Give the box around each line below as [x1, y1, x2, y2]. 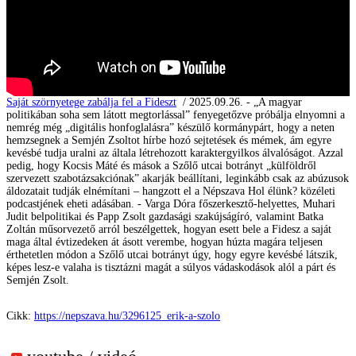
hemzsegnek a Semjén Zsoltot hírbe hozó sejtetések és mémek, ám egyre [6, 133, 331, 146]
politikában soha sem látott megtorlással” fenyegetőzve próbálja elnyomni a [6, 108, 345, 121]
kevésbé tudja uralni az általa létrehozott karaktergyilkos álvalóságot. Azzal [6, 146, 343, 159]
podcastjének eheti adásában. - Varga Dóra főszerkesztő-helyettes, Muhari [6, 197, 335, 210]
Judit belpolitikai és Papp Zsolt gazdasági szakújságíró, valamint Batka [6, 210, 323, 222]
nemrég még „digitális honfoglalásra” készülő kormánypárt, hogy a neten [6, 121, 335, 133]
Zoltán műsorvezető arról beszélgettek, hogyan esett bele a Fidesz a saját [6, 222, 331, 235]
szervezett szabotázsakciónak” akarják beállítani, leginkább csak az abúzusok [6, 172, 349, 184]
